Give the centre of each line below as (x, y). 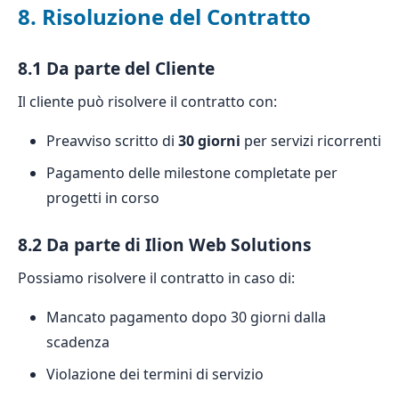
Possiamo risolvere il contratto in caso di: (156, 278)
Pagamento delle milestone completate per (192, 173)
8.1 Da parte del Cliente (116, 68)
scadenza (78, 342)
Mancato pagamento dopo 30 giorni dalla (186, 317)
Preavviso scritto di (112, 141)
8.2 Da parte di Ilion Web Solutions (165, 244)
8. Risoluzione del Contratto (164, 16)
